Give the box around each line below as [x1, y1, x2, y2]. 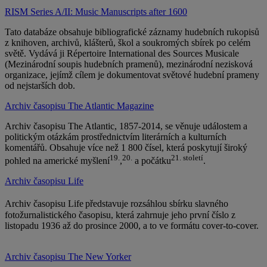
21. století [171, 153, 203, 163]
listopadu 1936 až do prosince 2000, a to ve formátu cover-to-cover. [5, 220, 259, 231]
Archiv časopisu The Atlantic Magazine [5, 101, 154, 111]
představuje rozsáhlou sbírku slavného [85, 198, 228, 209]
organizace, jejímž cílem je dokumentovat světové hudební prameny [5, 70, 259, 80]
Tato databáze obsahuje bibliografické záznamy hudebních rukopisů [5, 27, 259, 38]
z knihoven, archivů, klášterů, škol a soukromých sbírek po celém [5, 38, 250, 48]
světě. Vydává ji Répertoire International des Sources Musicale [5, 48, 239, 59]
